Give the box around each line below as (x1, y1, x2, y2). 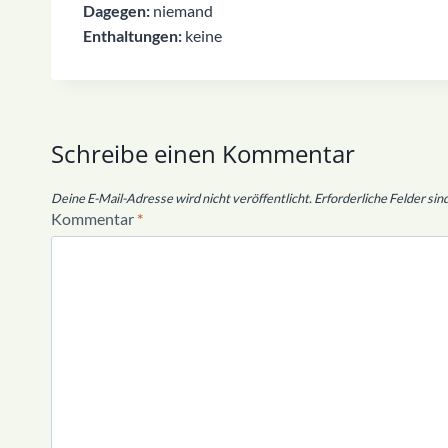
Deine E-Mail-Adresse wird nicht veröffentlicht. (51, 189, 312, 206)
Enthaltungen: (83, 26, 182, 46)
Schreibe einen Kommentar (51, 137, 355, 171)
